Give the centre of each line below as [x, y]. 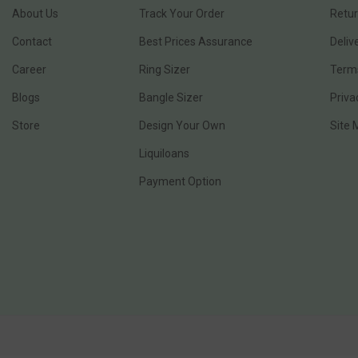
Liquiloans [165, 154]
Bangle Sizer [171, 98]
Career [29, 70]
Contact [32, 42]
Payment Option [181, 182]
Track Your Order [182, 14]
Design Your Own [183, 126]
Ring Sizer [165, 70]
